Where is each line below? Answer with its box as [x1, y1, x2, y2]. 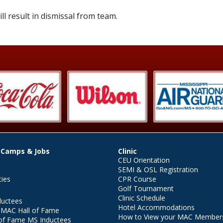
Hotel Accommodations [117, 203, 195, 212]
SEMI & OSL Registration [117, 165, 198, 174]
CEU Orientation [117, 155, 170, 165]
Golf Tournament [117, 184, 174, 193]
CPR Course [117, 174, 156, 184]
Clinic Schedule [117, 193, 165, 203]
